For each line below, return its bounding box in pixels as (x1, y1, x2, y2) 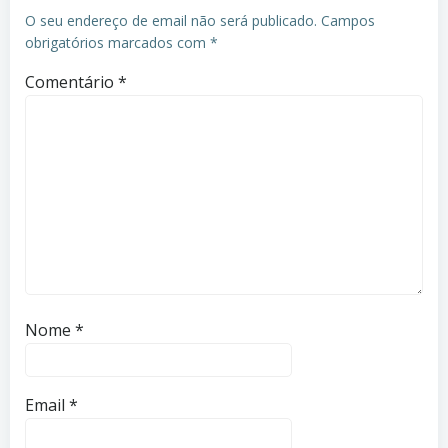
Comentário (25, 71, 118, 93)
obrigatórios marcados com (25, 33, 210, 52)
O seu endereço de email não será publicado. (25, 11, 317, 30)
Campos (321, 11, 375, 30)
